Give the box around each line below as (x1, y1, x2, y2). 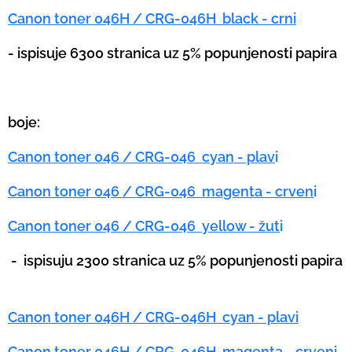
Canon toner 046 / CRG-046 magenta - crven (8, 182, 313, 200)
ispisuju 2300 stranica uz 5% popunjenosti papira (20, 251, 343, 269)
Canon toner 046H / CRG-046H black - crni (8, 9, 296, 27)
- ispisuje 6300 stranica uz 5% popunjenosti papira (8, 44, 337, 61)
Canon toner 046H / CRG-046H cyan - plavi (8, 308, 299, 325)
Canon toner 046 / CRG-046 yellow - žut (8, 217, 280, 234)
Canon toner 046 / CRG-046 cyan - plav (8, 148, 275, 165)
